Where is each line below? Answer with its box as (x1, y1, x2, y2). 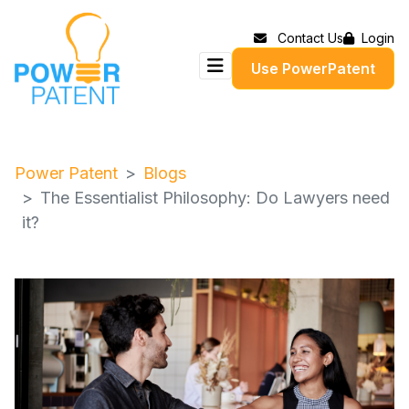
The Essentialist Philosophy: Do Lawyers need (40, 188, 390, 208)
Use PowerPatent (251, 58, 375, 78)
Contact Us (278, 29, 343, 46)
